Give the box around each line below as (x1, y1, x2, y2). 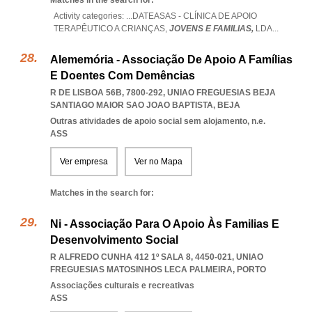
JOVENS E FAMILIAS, (169, 24, 256, 33)
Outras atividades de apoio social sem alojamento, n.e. (50, 116, 265, 126)
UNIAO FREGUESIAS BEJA (167, 88, 276, 97)
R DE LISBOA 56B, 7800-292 (50, 88, 163, 97)
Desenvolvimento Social (50, 234, 178, 246)
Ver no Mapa (134, 157, 182, 166)
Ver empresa (60, 157, 108, 166)
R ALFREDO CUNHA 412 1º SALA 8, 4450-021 (50, 252, 232, 262)
